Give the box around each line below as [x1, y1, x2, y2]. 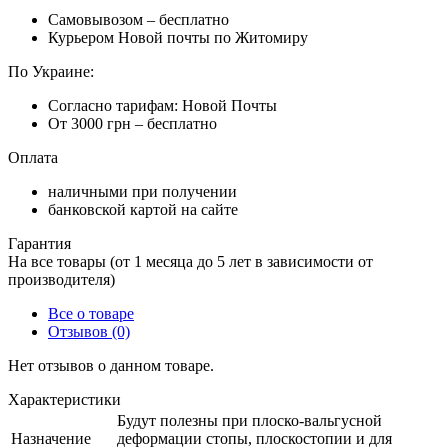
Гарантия [8, 234, 71, 252]
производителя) [8, 270, 115, 288]
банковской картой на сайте [48, 200, 238, 218]
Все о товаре [48, 304, 134, 322]
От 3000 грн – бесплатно [48, 114, 217, 132]
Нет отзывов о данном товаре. [8, 356, 214, 374]
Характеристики [8, 390, 121, 408]
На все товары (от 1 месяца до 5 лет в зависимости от [8, 252, 373, 270]
